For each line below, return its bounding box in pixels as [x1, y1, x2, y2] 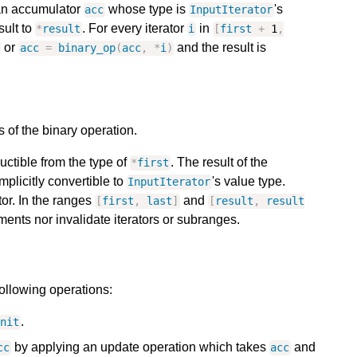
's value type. [211, 175, 285, 189]
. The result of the [170, 155, 268, 170]
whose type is [104, 2, 189, 17]
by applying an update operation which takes [10, 340, 269, 355]
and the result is [174, 41, 267, 55]
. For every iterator [81, 22, 187, 36]
